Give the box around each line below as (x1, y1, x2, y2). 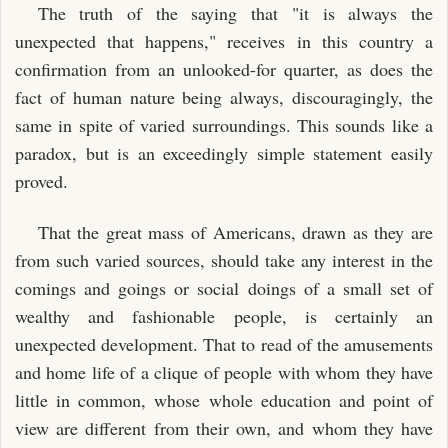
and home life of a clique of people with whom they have (15, 359, 433, 384)
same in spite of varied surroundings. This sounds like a (15, 113, 433, 137)
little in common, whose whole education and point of (15, 387, 433, 412)
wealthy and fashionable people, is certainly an (15, 303, 433, 328)
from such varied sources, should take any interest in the (15, 247, 433, 272)
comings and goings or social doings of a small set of (15, 275, 433, 300)
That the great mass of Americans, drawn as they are (37, 219, 433, 244)
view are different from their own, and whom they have (15, 415, 433, 440)
